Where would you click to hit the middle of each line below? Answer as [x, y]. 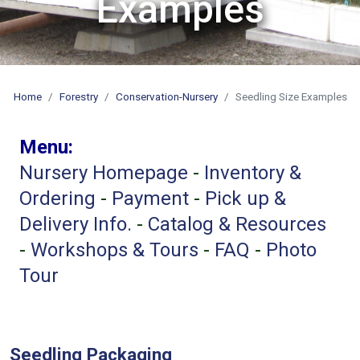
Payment [150, 198]
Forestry [78, 96]
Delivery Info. [76, 224]
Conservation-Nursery [166, 96]
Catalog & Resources [237, 224]
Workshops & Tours [115, 250]
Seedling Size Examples [291, 96]
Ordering [57, 198]
